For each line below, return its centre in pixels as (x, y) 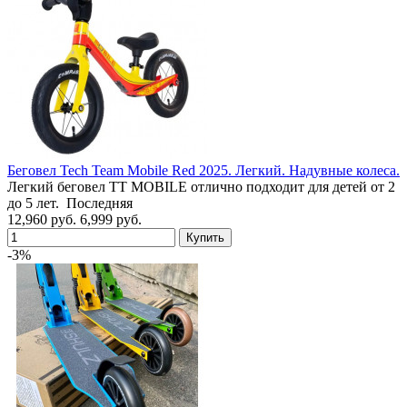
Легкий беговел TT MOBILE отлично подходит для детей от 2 (201, 186)
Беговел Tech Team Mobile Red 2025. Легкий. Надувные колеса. (203, 170)
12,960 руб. (42, 219)
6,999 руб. (111, 219)
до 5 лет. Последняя (70, 203)
